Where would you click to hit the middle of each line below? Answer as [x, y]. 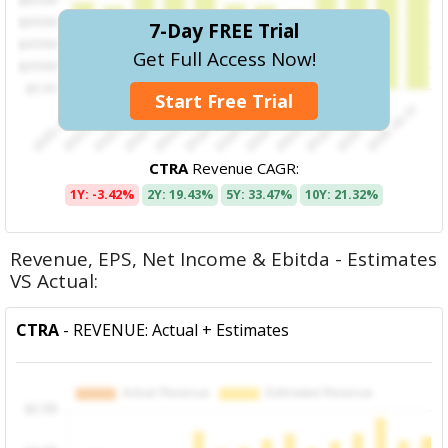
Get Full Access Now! [224, 58]
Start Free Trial [224, 100]
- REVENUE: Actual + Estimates [174, 329]
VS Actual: [54, 280]
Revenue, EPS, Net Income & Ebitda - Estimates [224, 258]
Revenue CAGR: [243, 167]
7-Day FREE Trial [224, 30]
